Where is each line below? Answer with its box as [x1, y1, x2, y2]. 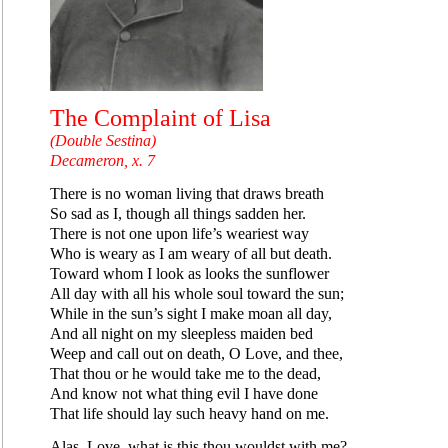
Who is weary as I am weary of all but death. [50, 244, 332, 262]
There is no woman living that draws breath [50, 184, 324, 202]
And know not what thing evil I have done [50, 384, 318, 402]
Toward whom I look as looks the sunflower [50, 264, 329, 282]
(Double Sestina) [50, 131, 156, 149]
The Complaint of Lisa [50, 104, 271, 131]
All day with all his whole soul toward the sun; [50, 284, 344, 302]
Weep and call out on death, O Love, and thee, [50, 344, 343, 362]
